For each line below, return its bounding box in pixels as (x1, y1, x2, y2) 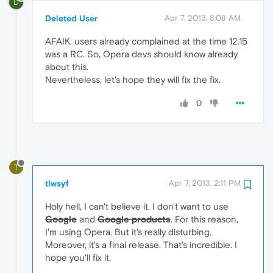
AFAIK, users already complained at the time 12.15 (45, 35, 247, 46)
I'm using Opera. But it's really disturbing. (45, 226, 211, 237)
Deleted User (45, 13, 97, 23)
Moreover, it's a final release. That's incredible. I (45, 239, 237, 250)
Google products (97, 213, 171, 224)
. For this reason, (171, 213, 238, 224)
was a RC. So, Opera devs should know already (45, 48, 238, 59)
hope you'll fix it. (45, 252, 111, 263)
